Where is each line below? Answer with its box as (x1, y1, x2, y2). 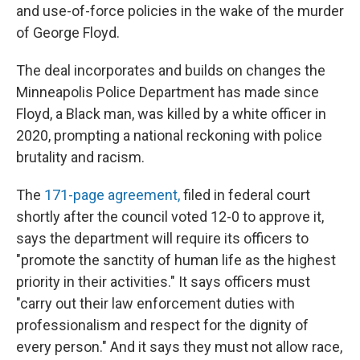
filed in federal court (180, 186, 310, 203)
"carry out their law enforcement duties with (16, 295, 295, 312)
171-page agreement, (44, 186, 180, 203)
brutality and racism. (16, 149, 145, 166)
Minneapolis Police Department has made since (16, 84, 319, 100)
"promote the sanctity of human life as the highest (16, 252, 336, 268)
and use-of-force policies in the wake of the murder (16, 2, 344, 19)
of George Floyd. (16, 24, 120, 41)
